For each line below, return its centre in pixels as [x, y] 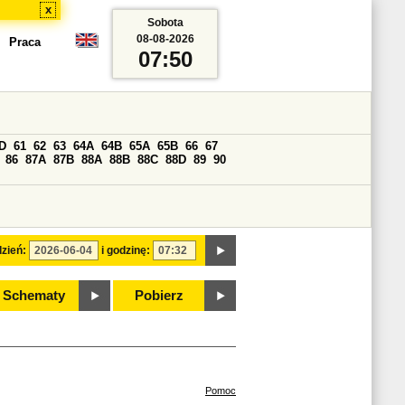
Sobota [165, 23]
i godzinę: [126, 250]
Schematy [33, 296]
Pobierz [159, 296]
